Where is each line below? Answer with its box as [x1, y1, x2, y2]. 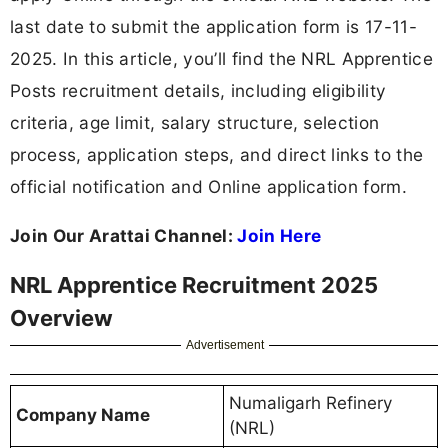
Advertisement [186, 338, 265, 353]
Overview [10, 305, 113, 332]
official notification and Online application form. [10, 175, 408, 197]
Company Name [16, 405, 150, 426]
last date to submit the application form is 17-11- [10, 15, 418, 37]
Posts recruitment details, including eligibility [10, 79, 387, 101]
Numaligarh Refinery [229, 393, 392, 414]
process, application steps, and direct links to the [10, 143, 424, 165]
